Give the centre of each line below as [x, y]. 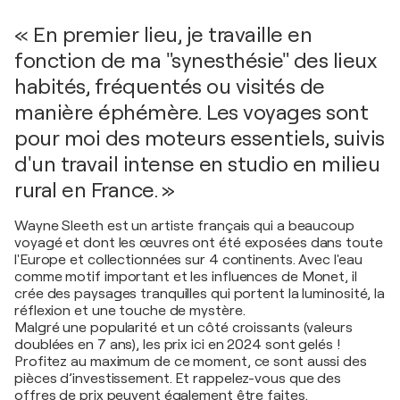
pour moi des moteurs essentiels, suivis [200, 139]
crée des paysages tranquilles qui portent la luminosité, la [200, 294]
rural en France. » [94, 191]
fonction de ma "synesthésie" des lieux [195, 61]
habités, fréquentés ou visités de [170, 87]
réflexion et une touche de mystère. [130, 311]
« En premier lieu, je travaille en [163, 35]
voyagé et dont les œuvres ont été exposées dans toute [199, 243]
